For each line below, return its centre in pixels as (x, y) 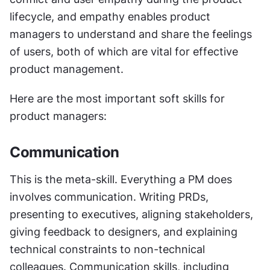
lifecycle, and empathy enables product (110, 16)
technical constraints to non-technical (107, 249)
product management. (67, 69)
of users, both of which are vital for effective (124, 51)
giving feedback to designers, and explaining (124, 231)
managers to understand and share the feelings (131, 34)
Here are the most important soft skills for (117, 98)
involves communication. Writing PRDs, (109, 196)
